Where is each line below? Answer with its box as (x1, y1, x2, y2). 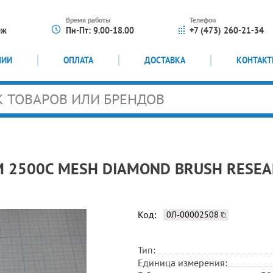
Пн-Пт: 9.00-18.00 (66, 25, 135, 36)
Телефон (190, 15, 216, 24)
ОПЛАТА (63, 55, 94, 66)
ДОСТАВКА (144, 55, 186, 66)
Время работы (66, 15, 111, 24)
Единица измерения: (138, 256, 227, 269)
